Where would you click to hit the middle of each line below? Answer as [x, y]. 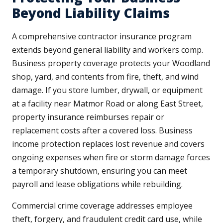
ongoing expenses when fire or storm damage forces [111, 158]
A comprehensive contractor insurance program [102, 37]
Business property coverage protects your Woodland [111, 63]
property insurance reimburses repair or [88, 117]
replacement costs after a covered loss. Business [102, 131]
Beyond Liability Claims [91, 13]
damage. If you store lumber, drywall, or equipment [107, 90]
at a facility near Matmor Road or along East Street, [108, 104]
